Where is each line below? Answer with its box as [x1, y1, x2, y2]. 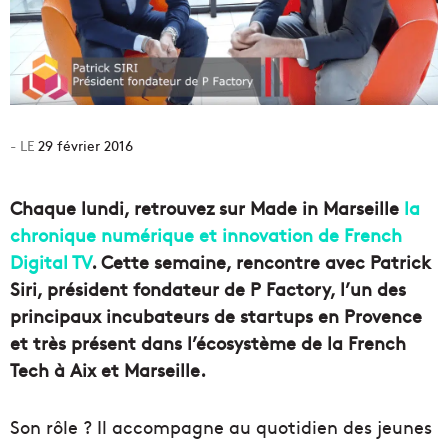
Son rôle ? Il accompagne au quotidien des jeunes [10, 413, 432, 439]
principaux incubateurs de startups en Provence [10, 302, 422, 328]
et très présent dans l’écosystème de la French [10, 329, 406, 355]
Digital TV [10, 248, 91, 274]
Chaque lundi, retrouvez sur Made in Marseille [10, 194, 404, 220]
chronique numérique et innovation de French [10, 221, 402, 247]
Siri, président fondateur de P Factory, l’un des [10, 275, 406, 301]
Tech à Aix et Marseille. [10, 356, 206, 382]
